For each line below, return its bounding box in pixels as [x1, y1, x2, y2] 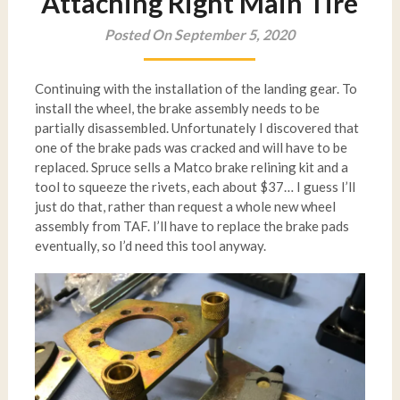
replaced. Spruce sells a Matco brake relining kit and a [34, 159, 348, 175]
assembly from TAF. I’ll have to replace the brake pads [34, 218, 349, 234]
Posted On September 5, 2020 [104, 26, 296, 43]
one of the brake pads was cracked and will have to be [34, 139, 347, 155]
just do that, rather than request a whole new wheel [34, 198, 336, 214]
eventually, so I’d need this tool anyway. [34, 237, 266, 254]
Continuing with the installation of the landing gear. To [34, 80, 357, 96]
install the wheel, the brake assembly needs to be [34, 100, 320, 116]
